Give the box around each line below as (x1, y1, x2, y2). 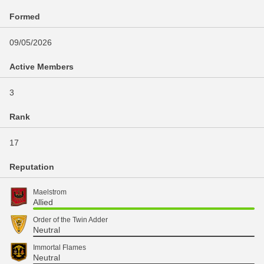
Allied (33, 197, 53, 207)
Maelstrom (33, 188, 67, 196)
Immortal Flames (33, 243, 86, 252)
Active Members (9, 62, 74, 71)
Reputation (9, 162, 54, 171)
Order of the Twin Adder (33, 216, 108, 224)
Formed (9, 12, 40, 21)
